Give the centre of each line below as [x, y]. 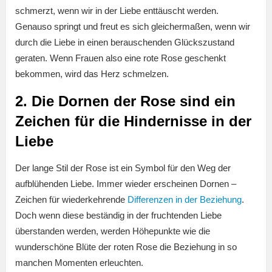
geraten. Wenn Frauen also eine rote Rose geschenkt [121, 58]
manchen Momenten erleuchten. [79, 263]
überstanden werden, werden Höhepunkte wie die [113, 231]
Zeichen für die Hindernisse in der [133, 121]
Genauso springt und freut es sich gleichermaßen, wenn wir [133, 27]
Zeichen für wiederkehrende [71, 200]
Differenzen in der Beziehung [185, 200]
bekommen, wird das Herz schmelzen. [92, 74]
